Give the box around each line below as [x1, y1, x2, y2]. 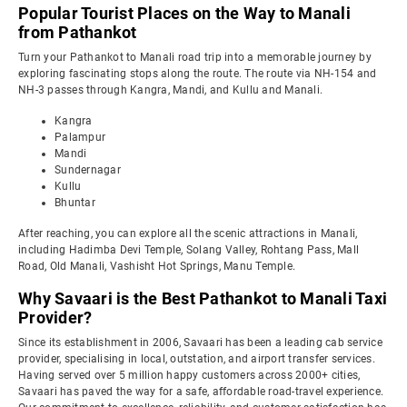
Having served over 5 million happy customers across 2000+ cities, [18, 369, 361, 382]
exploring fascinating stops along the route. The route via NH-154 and [18, 67, 377, 80]
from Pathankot [18, 23, 137, 42]
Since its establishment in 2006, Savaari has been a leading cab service [18, 336, 382, 349]
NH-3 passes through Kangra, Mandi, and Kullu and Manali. [18, 84, 323, 96]
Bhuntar [55, 196, 95, 209]
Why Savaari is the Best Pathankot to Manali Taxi [18, 289, 387, 308]
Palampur [55, 131, 105, 144]
